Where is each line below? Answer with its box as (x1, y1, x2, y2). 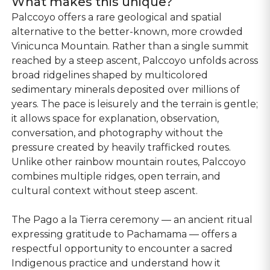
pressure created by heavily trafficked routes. (11, 142, 231, 153)
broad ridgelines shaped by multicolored (11, 69, 209, 81)
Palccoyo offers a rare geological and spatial (11, 11, 222, 23)
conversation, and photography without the (11, 127, 224, 139)
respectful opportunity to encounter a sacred (11, 243, 233, 254)
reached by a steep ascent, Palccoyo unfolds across (11, 55, 259, 66)
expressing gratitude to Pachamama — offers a (11, 228, 237, 240)
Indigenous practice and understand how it (11, 257, 221, 269)
